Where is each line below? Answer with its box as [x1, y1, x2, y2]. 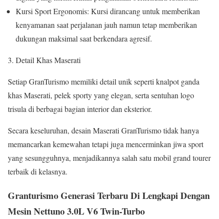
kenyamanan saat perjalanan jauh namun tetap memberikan [16, 20, 197, 30]
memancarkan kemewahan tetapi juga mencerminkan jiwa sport [8, 139, 203, 150]
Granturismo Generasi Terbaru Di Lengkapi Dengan [8, 188, 210, 202]
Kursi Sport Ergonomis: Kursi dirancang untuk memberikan [16, 6, 200, 17]
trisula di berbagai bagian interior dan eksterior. [8, 104, 152, 114]
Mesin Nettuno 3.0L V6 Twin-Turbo [8, 204, 145, 218]
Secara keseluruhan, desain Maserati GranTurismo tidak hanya [8, 125, 199, 136]
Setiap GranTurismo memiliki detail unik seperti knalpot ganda [8, 76, 199, 87]
